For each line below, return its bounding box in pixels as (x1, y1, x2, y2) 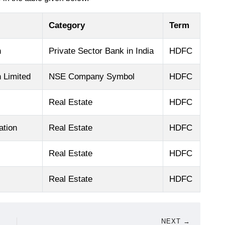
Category (49, 21, 85, 30)
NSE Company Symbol (49, 72, 135, 81)
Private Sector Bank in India (49, 46, 154, 56)
